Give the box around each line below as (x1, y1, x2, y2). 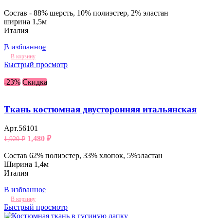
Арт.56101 (4, 124, 38, 133)
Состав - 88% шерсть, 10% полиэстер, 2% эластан (4, 8, 168, 17)
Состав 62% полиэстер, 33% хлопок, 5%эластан (4, 151, 163, 160)
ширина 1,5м (4, 17, 47, 26)
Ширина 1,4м (4, 160, 49, 169)
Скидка (22, 77, 47, 86)
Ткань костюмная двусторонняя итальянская (4, 104, 197, 115)
